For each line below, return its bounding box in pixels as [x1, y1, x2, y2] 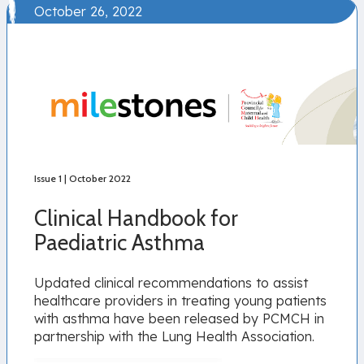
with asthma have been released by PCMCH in [34, 310, 325, 327]
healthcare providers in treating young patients [34, 292, 327, 309]
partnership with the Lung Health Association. [34, 327, 315, 344]
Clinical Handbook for [34, 205, 239, 232]
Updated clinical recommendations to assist [34, 274, 309, 291]
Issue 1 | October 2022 [34, 171, 132, 184]
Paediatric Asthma [34, 229, 206, 257]
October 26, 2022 [34, 3, 143, 20]
